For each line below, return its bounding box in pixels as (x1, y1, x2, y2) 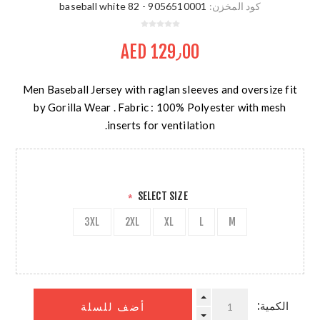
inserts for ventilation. (107, 119, 215, 132)
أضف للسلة (80, 299, 145, 314)
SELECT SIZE (137, 189, 188, 204)
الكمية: (256, 299, 289, 314)
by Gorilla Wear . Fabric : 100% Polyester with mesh (34, 101, 286, 114)
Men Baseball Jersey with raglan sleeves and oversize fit (22, 83, 298, 96)
